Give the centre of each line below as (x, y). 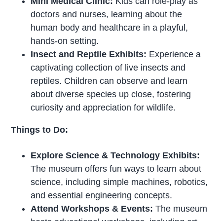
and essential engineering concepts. (102, 196)
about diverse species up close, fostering (111, 94)
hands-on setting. (65, 41)
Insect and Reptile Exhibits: (89, 55)
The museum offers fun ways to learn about (116, 169)
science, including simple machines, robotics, (119, 182)
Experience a (174, 55)
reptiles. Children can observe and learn (109, 81)
